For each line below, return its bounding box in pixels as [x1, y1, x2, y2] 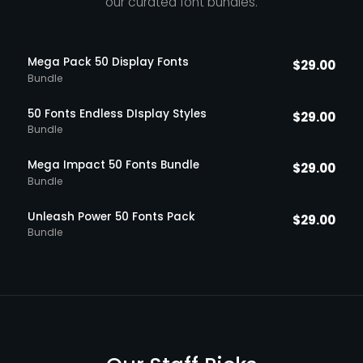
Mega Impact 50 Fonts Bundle [27, 157, 199, 173]
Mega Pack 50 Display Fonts [27, 54, 189, 70]
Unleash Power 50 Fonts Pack [27, 208, 195, 224]
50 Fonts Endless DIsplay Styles [27, 105, 207, 122]
